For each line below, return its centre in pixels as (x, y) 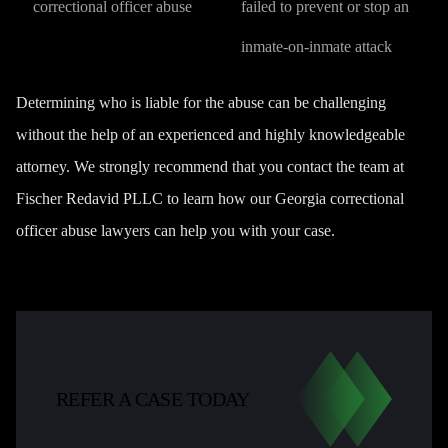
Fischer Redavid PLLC (89, 198)
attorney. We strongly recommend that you (151, 166)
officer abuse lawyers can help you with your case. (177, 230)
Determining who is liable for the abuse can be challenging (201, 102)
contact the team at (345, 166)
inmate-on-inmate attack (316, 46)
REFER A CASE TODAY (153, 399)
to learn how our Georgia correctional (283, 198)
